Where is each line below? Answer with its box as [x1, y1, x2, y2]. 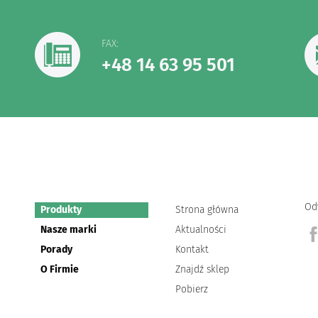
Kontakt [175, 243, 209, 256]
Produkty [40, 204, 82, 216]
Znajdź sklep [175, 263, 229, 275]
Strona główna [175, 204, 238, 216]
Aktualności [175, 224, 226, 236]
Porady [40, 243, 72, 256]
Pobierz [175, 283, 208, 295]
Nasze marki [40, 224, 97, 236]
